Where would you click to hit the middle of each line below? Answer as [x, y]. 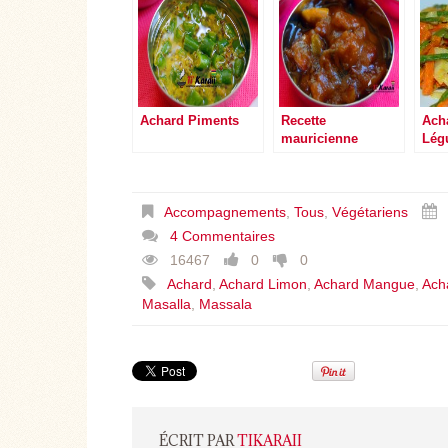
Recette [303, 121]
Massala [225, 304]
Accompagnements [225, 212]
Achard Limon [263, 284]
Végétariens [370, 212]
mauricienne [319, 139]
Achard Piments [189, 121]
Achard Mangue [364, 284]
